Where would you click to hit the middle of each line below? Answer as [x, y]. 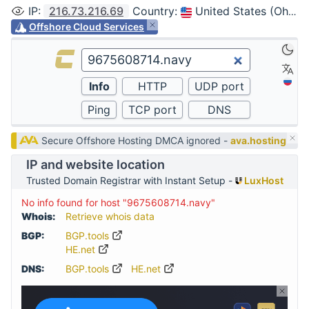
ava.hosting [259, 140]
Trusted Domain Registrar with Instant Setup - [130, 180]
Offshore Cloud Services [87, 27]
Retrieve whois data [110, 216]
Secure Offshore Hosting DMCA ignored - [136, 140]
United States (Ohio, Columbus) [242, 11]
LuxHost [262, 180]
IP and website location [95, 165]
